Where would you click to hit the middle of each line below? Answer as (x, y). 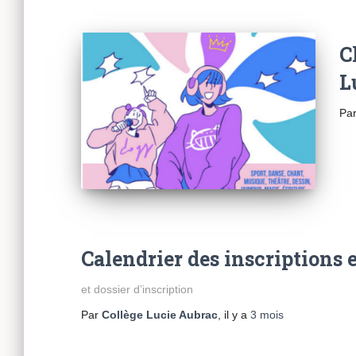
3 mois (267, 314)
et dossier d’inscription (137, 289)
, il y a (234, 314)
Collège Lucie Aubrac (160, 314)
